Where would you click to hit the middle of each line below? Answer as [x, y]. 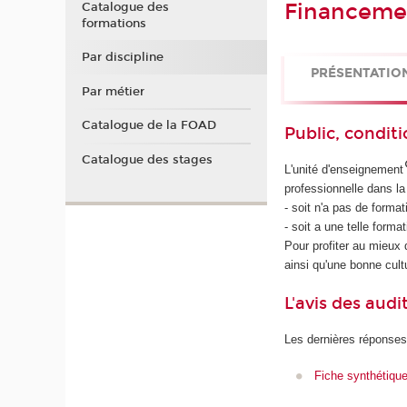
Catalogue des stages [147, 159]
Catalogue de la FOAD [149, 126]
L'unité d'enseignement [344, 169]
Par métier [113, 91]
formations [114, 23]
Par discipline [122, 58]
